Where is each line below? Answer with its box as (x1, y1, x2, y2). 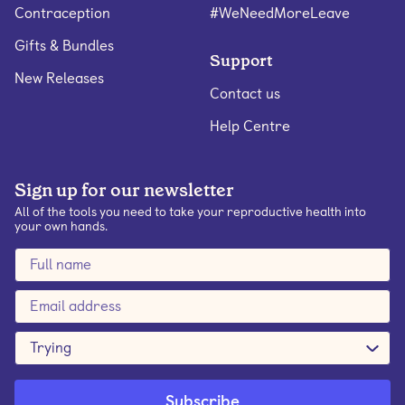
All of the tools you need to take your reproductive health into (14, 204, 366, 219)
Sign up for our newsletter (14, 178, 234, 202)
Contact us (210, 85, 280, 102)
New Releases (14, 70, 104, 87)
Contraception (14, 5, 110, 22)
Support (210, 50, 273, 71)
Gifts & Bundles (14, 37, 114, 54)
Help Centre (210, 118, 290, 135)
